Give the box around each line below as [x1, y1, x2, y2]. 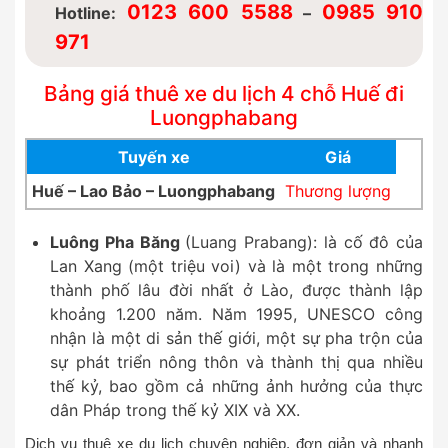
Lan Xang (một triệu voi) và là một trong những [50, 255, 423, 276]
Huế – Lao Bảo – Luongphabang [32, 180, 275, 201]
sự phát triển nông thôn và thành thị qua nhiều [50, 351, 423, 372]
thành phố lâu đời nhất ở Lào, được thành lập [50, 279, 423, 300]
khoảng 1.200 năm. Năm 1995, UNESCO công [50, 303, 423, 324]
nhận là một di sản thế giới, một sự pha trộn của [50, 327, 423, 348]
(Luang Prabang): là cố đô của [185, 231, 423, 252]
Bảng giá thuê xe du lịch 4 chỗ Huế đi [44, 80, 404, 106]
